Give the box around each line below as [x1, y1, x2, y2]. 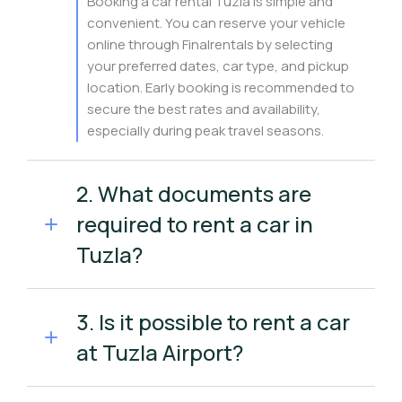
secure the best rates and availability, [87, 100, 320, 118]
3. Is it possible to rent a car [76, 307, 350, 336]
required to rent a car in [76, 209, 313, 239]
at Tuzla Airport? [76, 337, 243, 367]
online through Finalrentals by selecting [87, 35, 333, 54]
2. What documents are [76, 179, 311, 208]
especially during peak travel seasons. [87, 121, 324, 140]
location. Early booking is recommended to [87, 78, 354, 97]
